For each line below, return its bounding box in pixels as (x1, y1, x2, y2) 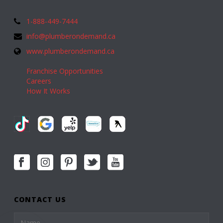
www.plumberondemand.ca (26, 46, 115, 56)
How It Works (26, 86, 71, 96)
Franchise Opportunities (26, 66, 104, 76)
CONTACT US (14, 195, 67, 205)
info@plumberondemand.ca (26, 31, 116, 41)
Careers (26, 76, 52, 86)
